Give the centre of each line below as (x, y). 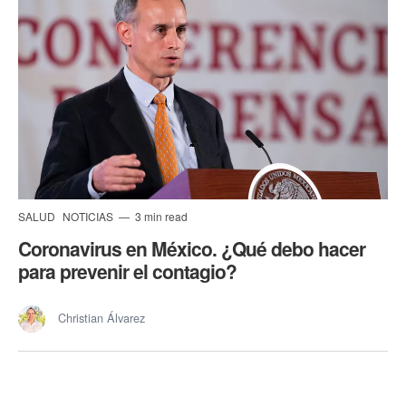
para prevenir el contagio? (127, 271)
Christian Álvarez (101, 318)
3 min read (160, 217)
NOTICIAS (89, 217)
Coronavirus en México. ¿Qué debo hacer (192, 249)
